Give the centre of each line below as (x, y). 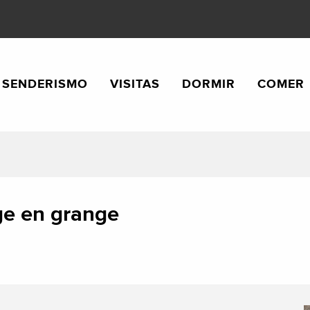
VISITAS (135, 84)
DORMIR (209, 84)
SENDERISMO (45, 84)
